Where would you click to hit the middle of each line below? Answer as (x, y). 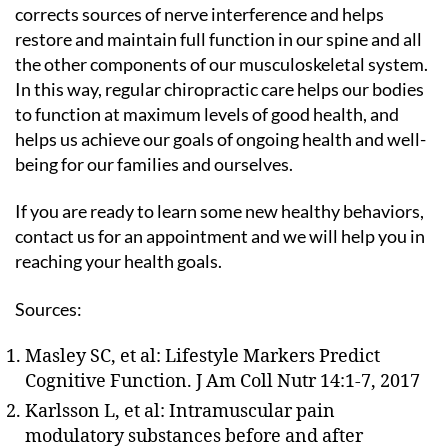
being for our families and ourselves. (154, 163)
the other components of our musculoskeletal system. (221, 63)
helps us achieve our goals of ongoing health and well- (220, 138)
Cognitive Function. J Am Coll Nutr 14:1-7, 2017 (222, 381)
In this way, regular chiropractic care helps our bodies (219, 88)
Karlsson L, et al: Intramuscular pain (180, 411)
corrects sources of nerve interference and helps (199, 13)
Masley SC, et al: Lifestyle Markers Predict (202, 356)
